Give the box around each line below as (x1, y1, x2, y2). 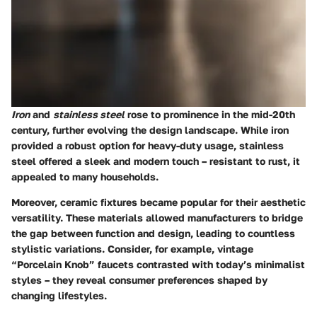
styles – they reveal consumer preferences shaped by (11, 274, 267, 287)
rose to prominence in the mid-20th (125, 108, 295, 121)
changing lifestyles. (11, 289, 107, 302)
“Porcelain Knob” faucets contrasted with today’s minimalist (11, 258, 305, 271)
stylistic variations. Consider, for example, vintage (11, 243, 253, 255)
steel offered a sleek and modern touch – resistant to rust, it (11, 155, 300, 168)
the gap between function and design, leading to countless (11, 227, 295, 240)
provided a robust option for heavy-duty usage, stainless (11, 139, 284, 152)
